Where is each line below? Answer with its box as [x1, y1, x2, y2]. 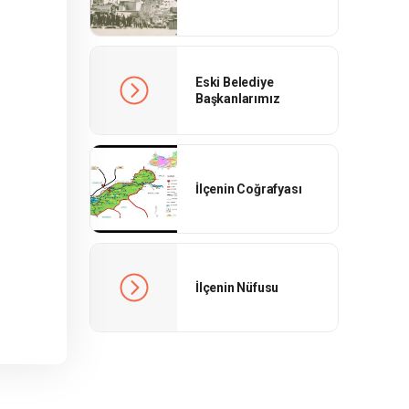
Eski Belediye [195, 75, 274, 89]
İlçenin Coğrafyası [195, 182, 302, 196]
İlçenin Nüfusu [195, 280, 279, 295]
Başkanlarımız [195, 91, 280, 106]
